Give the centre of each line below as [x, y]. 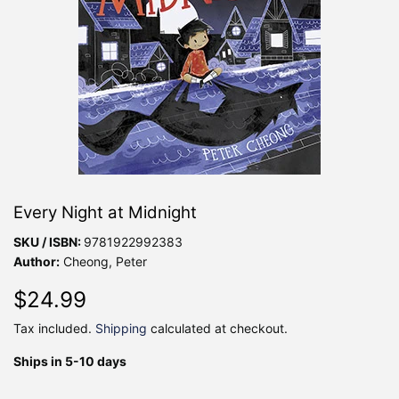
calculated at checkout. [217, 328]
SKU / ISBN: [49, 241]
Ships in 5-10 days [70, 361]
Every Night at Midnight [105, 212]
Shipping [121, 328]
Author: [37, 261]
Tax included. [54, 328]
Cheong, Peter [103, 261]
